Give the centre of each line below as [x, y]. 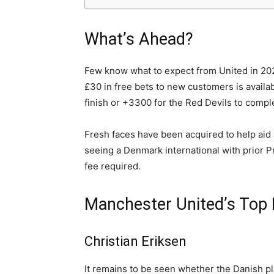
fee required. [113, 166]
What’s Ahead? [139, 39]
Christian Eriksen [135, 242]
